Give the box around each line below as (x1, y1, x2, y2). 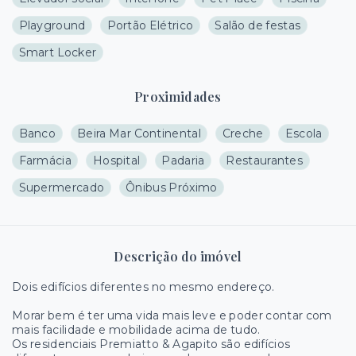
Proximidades (134, 88, 222, 105)
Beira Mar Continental (77, 126, 201, 141)
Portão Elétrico (106, 18, 194, 33)
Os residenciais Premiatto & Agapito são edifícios (12, 337, 291, 351)
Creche (222, 126, 264, 141)
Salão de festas (215, 18, 301, 33)
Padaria (161, 153, 205, 168)
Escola (284, 126, 323, 141)
